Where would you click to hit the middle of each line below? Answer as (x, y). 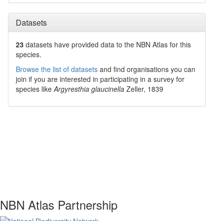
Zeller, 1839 (145, 89)
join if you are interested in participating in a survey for (100, 79)
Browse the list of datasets (57, 69)
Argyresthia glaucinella (89, 89)
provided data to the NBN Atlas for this (130, 44)
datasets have (48, 44)
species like (35, 89)
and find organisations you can (147, 69)
